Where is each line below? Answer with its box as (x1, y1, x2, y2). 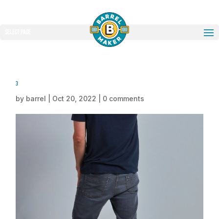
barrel (26, 94, 46, 103)
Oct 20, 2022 (52, 94, 96, 103)
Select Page (5, 28, 31, 36)
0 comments (103, 94, 144, 103)
